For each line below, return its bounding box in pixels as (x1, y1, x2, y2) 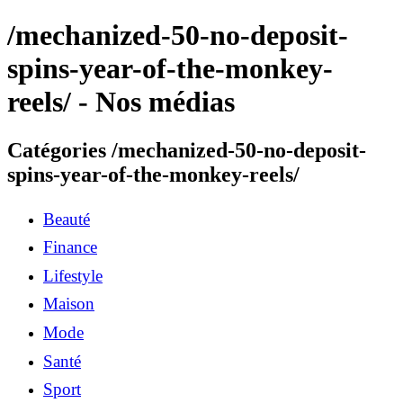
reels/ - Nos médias (7, 85, 235, 119)
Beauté (43, 209, 90, 228)
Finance (43, 237, 97, 257)
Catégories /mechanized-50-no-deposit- (7, 138, 366, 162)
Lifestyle (43, 265, 103, 285)
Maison (43, 294, 94, 314)
